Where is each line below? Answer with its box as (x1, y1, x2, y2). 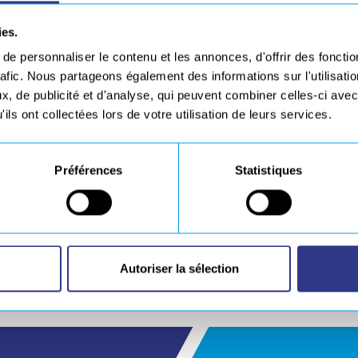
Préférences (54, 163, 123, 177)
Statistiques (234, 163, 303, 177)
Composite (131, 156, 193, 173)
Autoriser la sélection (119, 261, 239, 276)
